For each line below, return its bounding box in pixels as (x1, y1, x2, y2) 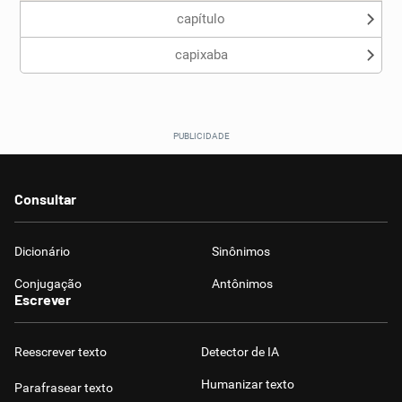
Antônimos (212, 276, 273, 291)
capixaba (174, 47, 228, 63)
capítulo (177, 11, 225, 27)
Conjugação (14, 276, 82, 291)
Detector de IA (201, 345, 279, 359)
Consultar (14, 190, 76, 207)
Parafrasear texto (14, 380, 113, 395)
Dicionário (14, 244, 70, 258)
